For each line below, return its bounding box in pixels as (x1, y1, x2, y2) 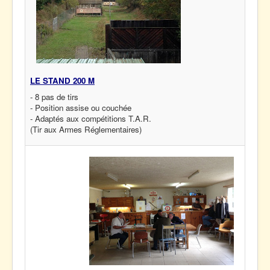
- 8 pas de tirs (30, 91, 78, 102)
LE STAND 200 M (30, 75, 95, 86)
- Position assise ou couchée (30, 102, 131, 113)
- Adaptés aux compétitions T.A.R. (30, 113, 151, 124)
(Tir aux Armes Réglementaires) (30, 124, 142, 135)
